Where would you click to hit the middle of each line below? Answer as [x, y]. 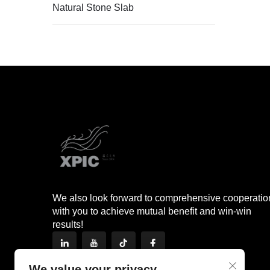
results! [68, 224]
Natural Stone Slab [93, 8]
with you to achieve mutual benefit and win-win [152, 211]
